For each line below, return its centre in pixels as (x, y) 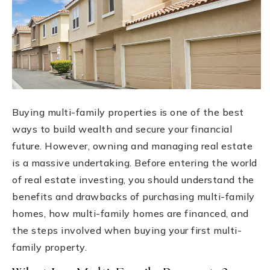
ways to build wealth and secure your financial (122, 129)
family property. (49, 247)
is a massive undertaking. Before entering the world (135, 162)
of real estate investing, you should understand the (133, 179)
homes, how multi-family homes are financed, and (130, 213)
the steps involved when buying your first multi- (127, 230)
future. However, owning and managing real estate (132, 146)
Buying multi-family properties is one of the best (128, 112)
